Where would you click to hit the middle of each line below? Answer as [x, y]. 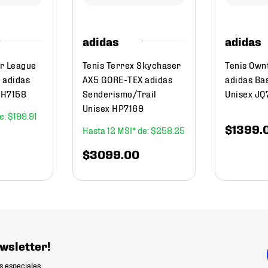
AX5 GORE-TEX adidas [127, 79]
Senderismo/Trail [119, 93]
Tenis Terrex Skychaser [132, 65]
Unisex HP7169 [113, 108]
